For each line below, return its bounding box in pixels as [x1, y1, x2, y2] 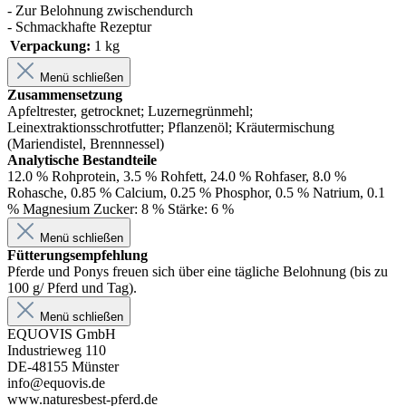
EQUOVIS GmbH [7, 325, 116, 342]
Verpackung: [10, 37, 91, 53]
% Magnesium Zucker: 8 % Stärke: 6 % [7, 200, 234, 217]
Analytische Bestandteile [7, 151, 160, 168]
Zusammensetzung [7, 86, 122, 102]
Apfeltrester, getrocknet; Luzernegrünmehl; [7, 102, 253, 119]
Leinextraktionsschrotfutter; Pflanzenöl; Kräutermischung [7, 119, 334, 135]
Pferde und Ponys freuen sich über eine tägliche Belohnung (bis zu [7, 263, 388, 279]
